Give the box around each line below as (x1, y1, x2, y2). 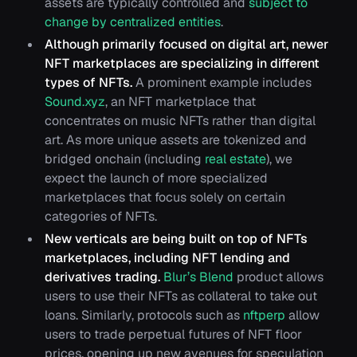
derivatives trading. (45, 269, 160, 286)
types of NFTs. (45, 74, 132, 92)
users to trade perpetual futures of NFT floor (45, 326, 302, 343)
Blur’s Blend (163, 269, 233, 286)
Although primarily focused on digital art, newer (45, 36, 328, 53)
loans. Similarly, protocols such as (45, 307, 243, 324)
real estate (205, 151, 266, 168)
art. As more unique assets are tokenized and (45, 131, 307, 149)
